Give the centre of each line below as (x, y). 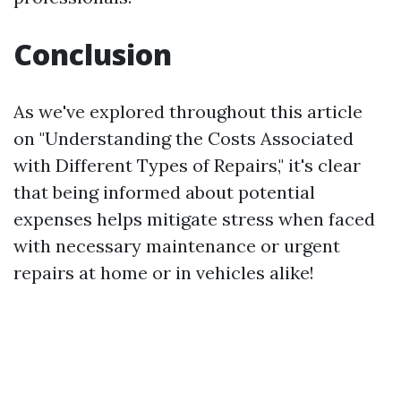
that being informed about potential (164, 192)
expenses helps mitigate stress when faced (194, 218)
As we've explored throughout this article (188, 111)
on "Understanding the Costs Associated (183, 138)
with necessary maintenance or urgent (177, 245)
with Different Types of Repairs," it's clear (187, 165)
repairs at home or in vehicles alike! (164, 272)
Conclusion (93, 54)
